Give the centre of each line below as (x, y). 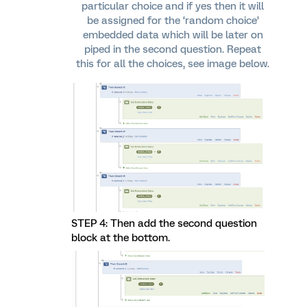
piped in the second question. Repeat (173, 50)
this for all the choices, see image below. (173, 64)
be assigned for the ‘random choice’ (173, 21)
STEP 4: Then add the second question (164, 224)
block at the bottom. (121, 238)
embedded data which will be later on (173, 35)
